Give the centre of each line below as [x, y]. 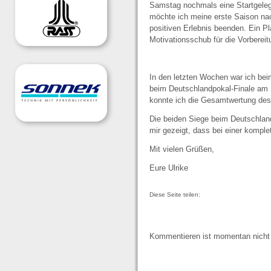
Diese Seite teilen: [175, 195]
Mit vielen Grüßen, [182, 149]
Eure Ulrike [169, 168]
